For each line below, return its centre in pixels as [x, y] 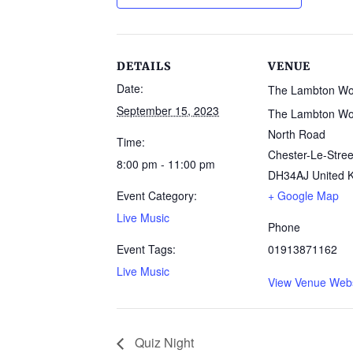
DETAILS [144, 67]
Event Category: [157, 196]
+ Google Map [303, 196]
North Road [297, 134]
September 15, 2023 [168, 111]
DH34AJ [288, 175]
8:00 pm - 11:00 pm [166, 164]
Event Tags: [146, 249]
